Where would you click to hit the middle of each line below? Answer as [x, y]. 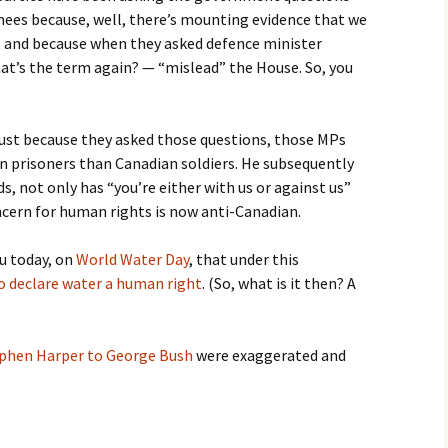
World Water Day [132, 259]
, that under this [244, 259]
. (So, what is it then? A [279, 283]
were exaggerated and [269, 355]
